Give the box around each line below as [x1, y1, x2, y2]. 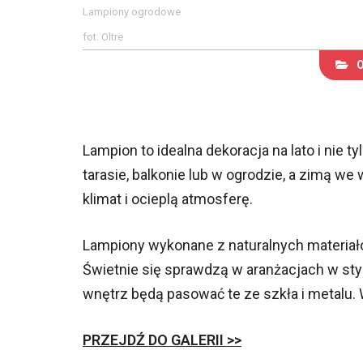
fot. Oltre [83, 31, 123, 43]
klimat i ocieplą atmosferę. [83, 190, 253, 207]
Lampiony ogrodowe [83, 6, 181, 18]
